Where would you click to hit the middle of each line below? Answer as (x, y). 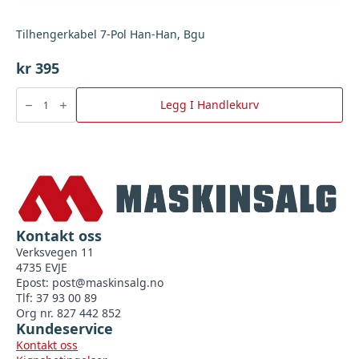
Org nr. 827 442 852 (69, 313)
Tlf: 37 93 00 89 (56, 297)
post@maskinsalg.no (108, 282)
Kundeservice (65, 328)
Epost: (34, 282)
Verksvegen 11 (55, 252)
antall (28, 149)
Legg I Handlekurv (210, 105)
